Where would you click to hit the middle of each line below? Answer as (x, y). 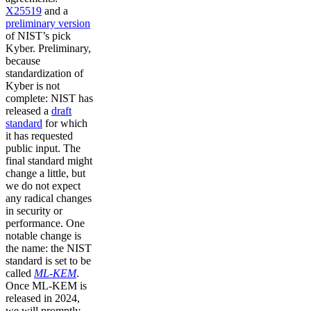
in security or (34, 211)
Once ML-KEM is (46, 286)
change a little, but (45, 174)
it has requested (39, 136)
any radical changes (49, 199)
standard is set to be (48, 261)
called (20, 274)
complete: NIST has (49, 99)
